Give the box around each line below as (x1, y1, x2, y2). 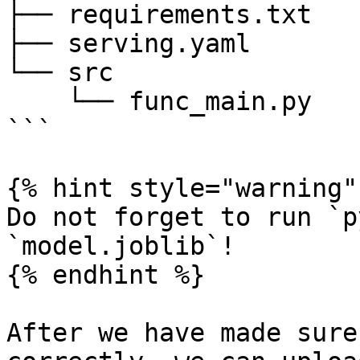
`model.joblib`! (6, 231, 235, 260)
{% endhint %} (6, 260, 205, 289)
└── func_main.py (6, 87, 67, 116)
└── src (6, 58, 113, 87)
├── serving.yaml (6, 29, 251, 58)
